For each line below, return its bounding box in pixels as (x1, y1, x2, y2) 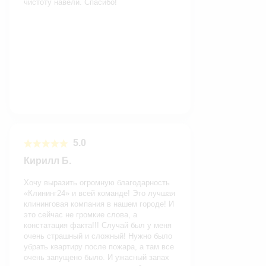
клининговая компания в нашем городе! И (24, 199, 174, 209)
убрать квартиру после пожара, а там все (24, 242, 174, 252)
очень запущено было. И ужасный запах (24, 253, 169, 262)
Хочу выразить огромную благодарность (24, 178, 170, 188)
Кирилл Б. (24, 156, 71, 166)
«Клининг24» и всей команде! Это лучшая (24, 189, 175, 198)
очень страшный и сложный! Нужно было (24, 232, 172, 241)
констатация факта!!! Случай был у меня (24, 221, 172, 230)
